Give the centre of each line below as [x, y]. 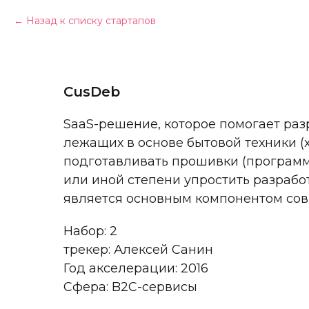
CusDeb [92, 92]
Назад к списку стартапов [91, 21]
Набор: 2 [90, 231]
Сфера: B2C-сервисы [130, 287]
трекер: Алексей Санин [138, 250]
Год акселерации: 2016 [136, 268]
